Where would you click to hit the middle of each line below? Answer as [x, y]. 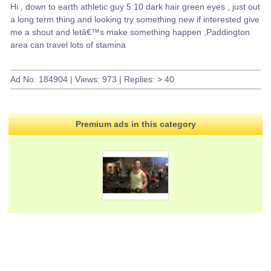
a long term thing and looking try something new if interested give [135, 19]
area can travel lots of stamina [68, 44]
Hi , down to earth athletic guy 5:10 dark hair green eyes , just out [135, 6]
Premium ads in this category [135, 124]
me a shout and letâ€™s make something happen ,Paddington [130, 32]
